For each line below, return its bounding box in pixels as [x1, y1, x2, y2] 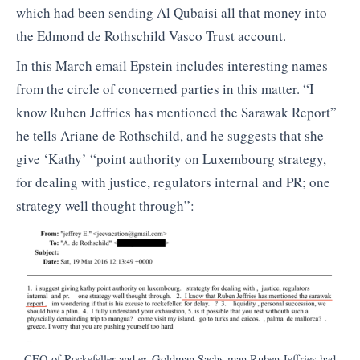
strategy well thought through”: [16, 196, 194, 215]
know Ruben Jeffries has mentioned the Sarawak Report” [16, 103, 337, 122]
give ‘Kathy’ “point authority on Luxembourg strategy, [16, 149, 326, 169]
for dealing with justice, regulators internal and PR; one [16, 173, 330, 192]
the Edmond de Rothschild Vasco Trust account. [16, 26, 286, 45]
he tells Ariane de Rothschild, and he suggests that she [16, 126, 324, 145]
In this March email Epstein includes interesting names [16, 56, 328, 76]
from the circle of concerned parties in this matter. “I [16, 80, 314, 99]
